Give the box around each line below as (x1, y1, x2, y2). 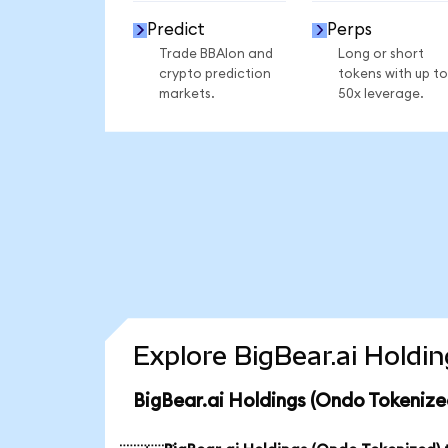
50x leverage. (337, 86, 424, 101)
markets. (158, 86, 215, 101)
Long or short (337, 46, 424, 61)
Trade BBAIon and (158, 46, 273, 61)
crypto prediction (158, 66, 271, 81)
